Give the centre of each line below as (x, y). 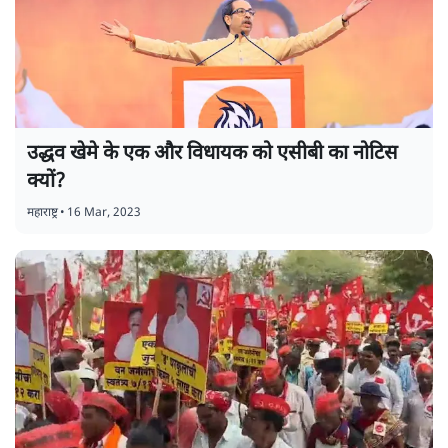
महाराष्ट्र (42, 213)
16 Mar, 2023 (104, 213)
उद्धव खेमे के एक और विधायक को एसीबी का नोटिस (212, 154)
